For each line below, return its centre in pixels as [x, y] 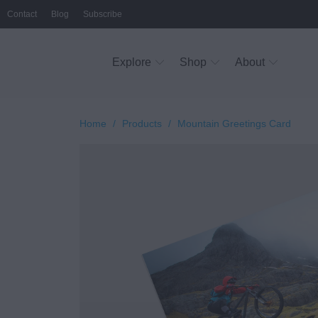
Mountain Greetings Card [234, 124]
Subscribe [103, 14]
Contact [22, 14]
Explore [132, 62]
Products [142, 124]
